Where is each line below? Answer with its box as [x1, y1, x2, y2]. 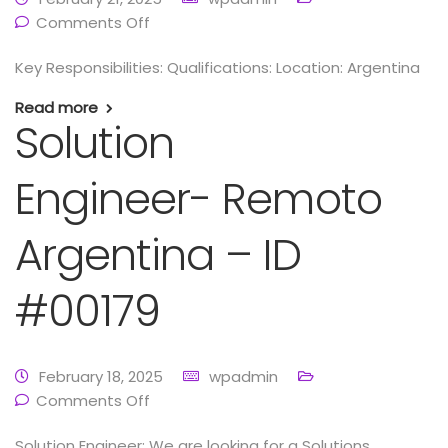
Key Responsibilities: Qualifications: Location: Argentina [15, 57, 420, 78]
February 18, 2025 [39, 366, 163, 387]
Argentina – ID [15, 225, 301, 285]
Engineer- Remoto [15, 169, 382, 229]
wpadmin [209, 366, 278, 387]
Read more [15, 97, 98, 118]
